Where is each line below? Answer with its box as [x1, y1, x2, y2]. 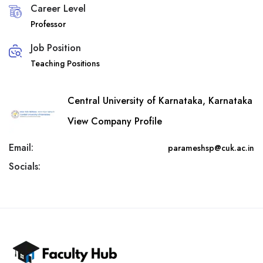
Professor [31, 18, 66, 30]
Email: [9, 141, 33, 154]
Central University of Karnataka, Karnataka [68, 93, 252, 107]
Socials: [9, 160, 41, 173]
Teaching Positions [31, 58, 100, 69]
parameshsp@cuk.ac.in [168, 142, 254, 154]
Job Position [31, 41, 81, 55]
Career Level [31, 2, 86, 15]
